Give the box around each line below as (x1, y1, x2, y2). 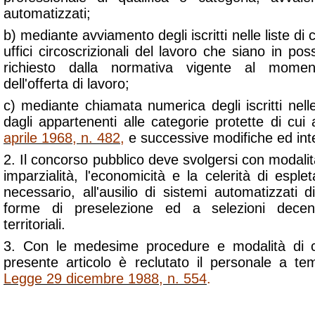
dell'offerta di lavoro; (4, 76, 129, 91)
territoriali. (4, 217, 65, 232)
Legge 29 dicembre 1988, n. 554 (4, 271, 207, 286)
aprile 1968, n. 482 (4, 130, 120, 146)
